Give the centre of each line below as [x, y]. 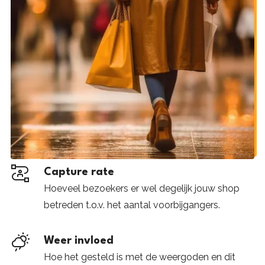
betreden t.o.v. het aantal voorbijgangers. [132, 205]
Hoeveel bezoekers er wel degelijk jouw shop [141, 188]
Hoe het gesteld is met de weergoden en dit [139, 257]
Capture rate [79, 172]
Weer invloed [78, 241]
